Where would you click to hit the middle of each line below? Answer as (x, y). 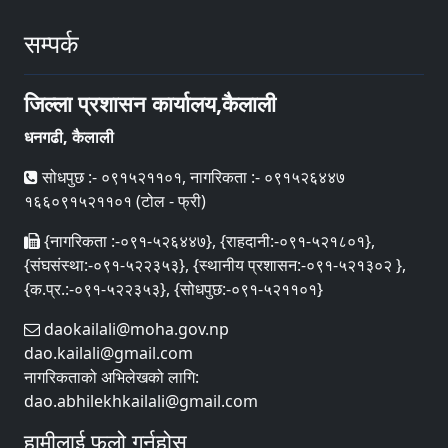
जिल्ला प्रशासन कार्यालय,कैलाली (150, 103)
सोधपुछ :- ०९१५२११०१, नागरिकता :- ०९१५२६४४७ (191, 176)
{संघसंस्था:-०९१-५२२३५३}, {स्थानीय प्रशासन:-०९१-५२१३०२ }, (215, 264)
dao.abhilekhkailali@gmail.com (141, 400)
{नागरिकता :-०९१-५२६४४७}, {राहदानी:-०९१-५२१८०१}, (207, 240)
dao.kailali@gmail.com (108, 352)
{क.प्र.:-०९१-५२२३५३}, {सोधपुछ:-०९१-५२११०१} (173, 288)
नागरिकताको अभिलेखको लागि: (111, 376)
